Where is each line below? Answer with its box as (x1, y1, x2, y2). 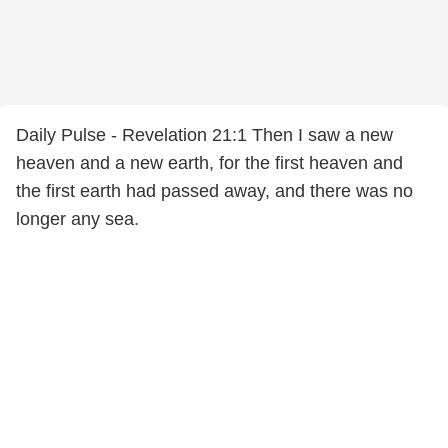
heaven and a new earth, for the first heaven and (16, 153, 403, 173)
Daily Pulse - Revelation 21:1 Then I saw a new (16, 125, 393, 145)
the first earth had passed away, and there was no (16, 181, 413, 201)
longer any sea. (16, 209, 139, 229)
